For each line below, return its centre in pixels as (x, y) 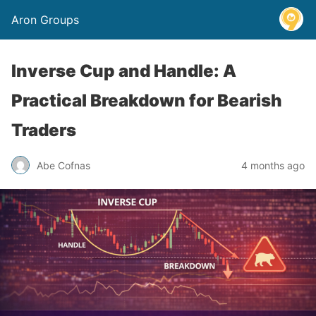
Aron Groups (45, 20)
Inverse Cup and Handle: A (124, 71)
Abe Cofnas (63, 165)
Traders (44, 130)
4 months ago (273, 165)
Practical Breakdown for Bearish (147, 101)
